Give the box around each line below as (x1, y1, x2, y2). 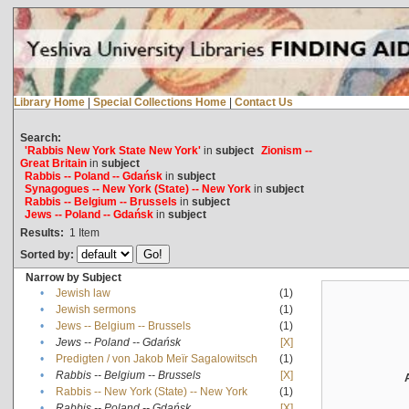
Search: (19, 131, 61, 144)
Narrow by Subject (25, 270, 121, 284)
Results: (19, 225, 64, 239)
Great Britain (19, 156, 87, 170)
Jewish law (55, 286, 110, 299)
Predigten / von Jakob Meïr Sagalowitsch (55, 351, 257, 365)
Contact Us (234, 95, 293, 109)
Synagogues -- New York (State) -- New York (24, 182, 251, 195)
